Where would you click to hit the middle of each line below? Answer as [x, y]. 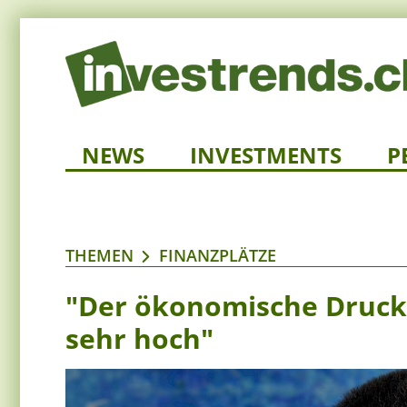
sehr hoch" [139, 339]
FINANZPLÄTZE [218, 256]
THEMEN [99, 256]
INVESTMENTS [266, 155]
